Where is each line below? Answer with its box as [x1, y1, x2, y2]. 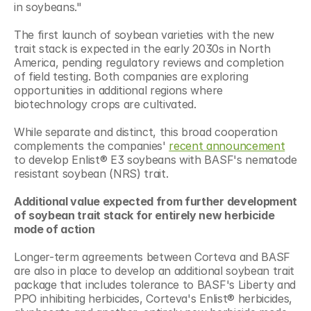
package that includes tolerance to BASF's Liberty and [14, 277, 296, 292]
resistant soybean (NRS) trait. [14, 166, 169, 180]
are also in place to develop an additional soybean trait [14, 263, 295, 278]
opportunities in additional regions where [14, 83, 223, 97]
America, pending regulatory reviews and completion [14, 55, 284, 69]
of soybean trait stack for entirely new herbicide [14, 208, 275, 222]
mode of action [14, 221, 95, 236]
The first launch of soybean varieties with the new [14, 27, 274, 42]
